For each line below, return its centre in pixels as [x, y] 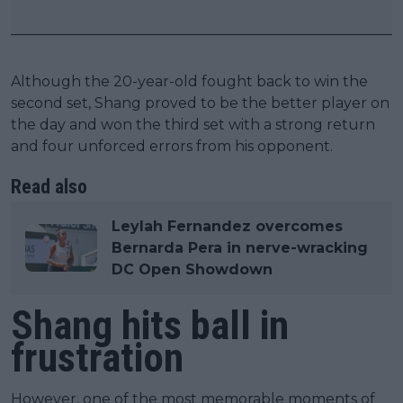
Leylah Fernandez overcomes [227, 226]
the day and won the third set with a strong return [193, 124]
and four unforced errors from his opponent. [172, 146]
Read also [49, 186]
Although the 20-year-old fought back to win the [189, 81]
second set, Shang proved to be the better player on [200, 103]
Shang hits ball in [150, 325]
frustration [97, 357]
